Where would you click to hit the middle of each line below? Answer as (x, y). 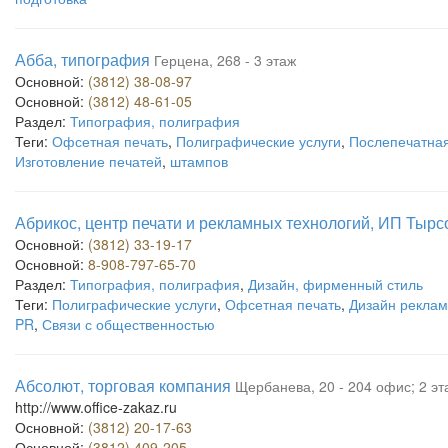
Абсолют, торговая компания (123, 385)
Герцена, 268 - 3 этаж (225, 60)
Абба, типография (82, 59)
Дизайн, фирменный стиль (335, 284)
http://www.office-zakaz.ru (96, 407)
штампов (199, 161)
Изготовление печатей (88, 161)
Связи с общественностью (128, 324)
